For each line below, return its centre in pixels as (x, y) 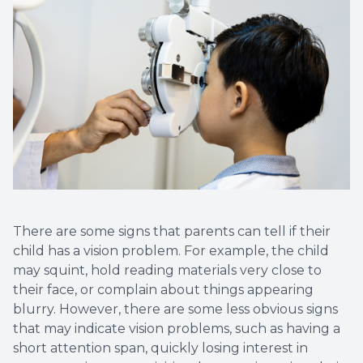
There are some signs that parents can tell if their (172, 232)
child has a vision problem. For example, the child (171, 251)
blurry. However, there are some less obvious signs (175, 310)
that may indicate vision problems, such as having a (177, 329)
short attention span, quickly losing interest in (160, 348)
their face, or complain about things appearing (163, 290)
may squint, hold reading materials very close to (167, 271)
